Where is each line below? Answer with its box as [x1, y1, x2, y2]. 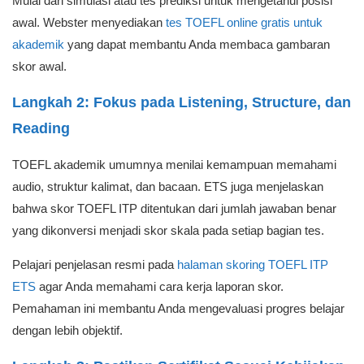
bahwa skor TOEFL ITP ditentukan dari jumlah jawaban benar [12, 201, 336, 215]
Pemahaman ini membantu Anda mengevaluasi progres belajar [12, 301, 344, 315]
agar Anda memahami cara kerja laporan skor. [36, 279, 284, 293]
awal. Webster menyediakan [12, 15, 166, 29]
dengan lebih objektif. [12, 323, 123, 337]
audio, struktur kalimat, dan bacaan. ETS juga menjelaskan [12, 180, 323, 193]
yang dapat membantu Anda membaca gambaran [64, 37, 330, 51]
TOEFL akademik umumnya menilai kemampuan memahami [12, 158, 336, 171]
